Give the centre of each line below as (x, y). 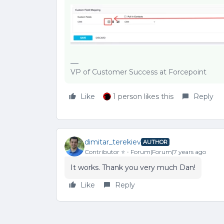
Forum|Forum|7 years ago (168, 151)
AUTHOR (155, 142)
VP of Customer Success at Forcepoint (138, 72)
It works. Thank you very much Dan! (133, 167)
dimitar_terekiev (113, 142)
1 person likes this (143, 96)
